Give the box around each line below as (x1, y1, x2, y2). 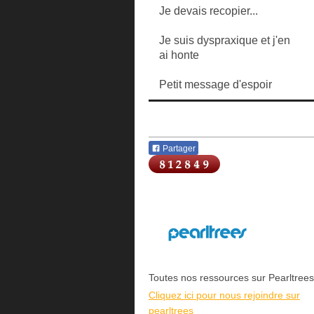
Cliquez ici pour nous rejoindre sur (149, 289, 300, 301)
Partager (161, 144, 196, 154)
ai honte (159, 49, 199, 61)
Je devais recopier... (159, 5, 258, 17)
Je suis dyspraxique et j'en (159, 34, 290, 46)
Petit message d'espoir (159, 78, 272, 90)
